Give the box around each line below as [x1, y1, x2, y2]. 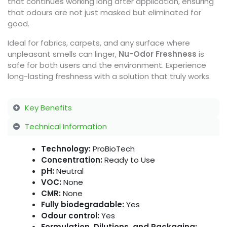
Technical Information [24, 121, 107, 132]
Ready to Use [102, 155, 155, 166]
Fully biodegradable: [41, 199, 124, 210]
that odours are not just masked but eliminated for [8, 7, 201, 18]
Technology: [41, 143, 91, 155]
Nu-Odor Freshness [119, 49, 197, 60]
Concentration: [41, 155, 102, 166]
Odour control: [41, 210, 99, 221]
